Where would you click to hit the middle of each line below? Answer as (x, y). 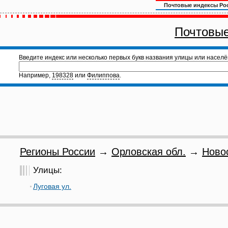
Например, (35, 75)
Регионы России (58, 152)
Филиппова (103, 75)
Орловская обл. (149, 152)
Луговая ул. (52, 186)
